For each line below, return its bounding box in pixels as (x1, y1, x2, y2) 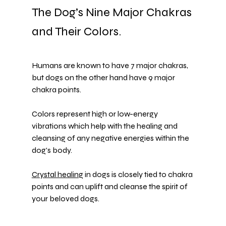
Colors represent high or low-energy (31, 108, 159, 119)
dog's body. (31, 145, 72, 155)
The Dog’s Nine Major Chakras (31, 5, 194, 20)
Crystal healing (31, 169, 83, 179)
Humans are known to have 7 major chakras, (31, 60, 190, 70)
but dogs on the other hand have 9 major (31, 72, 177, 82)
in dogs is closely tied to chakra (83, 169, 194, 179)
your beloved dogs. (31, 193, 99, 203)
